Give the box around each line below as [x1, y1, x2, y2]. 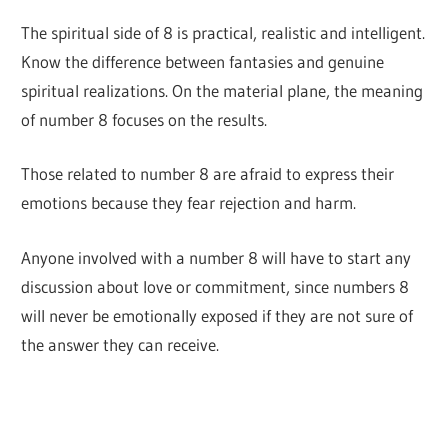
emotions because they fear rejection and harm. [21, 192, 357, 214]
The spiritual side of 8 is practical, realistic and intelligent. [21, 21, 426, 43]
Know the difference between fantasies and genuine [21, 50, 385, 72]
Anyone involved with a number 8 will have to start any [21, 246, 412, 268]
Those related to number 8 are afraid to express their [21, 163, 395, 185]
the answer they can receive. [21, 333, 220, 355]
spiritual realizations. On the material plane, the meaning [21, 79, 424, 101]
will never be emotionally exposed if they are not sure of [21, 304, 414, 326]
